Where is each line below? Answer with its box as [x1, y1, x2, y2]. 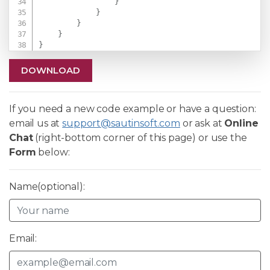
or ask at [180, 118, 225, 130]
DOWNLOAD [21, 64, 80, 77]
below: [36, 146, 70, 159]
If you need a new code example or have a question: [9, 103, 256, 115]
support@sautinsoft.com [62, 118, 180, 130]
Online [224, 118, 259, 130]
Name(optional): [9, 181, 85, 193]
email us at [9, 118, 63, 130]
